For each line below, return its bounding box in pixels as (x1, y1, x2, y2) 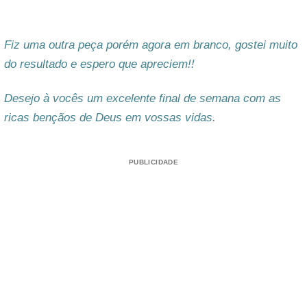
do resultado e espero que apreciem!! (4, 58, 195, 71)
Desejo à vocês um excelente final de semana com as (4, 91, 281, 105)
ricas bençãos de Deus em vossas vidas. (4, 110, 216, 124)
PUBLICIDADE (128, 158, 179, 166)
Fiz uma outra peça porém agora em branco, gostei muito (4, 38, 297, 52)
